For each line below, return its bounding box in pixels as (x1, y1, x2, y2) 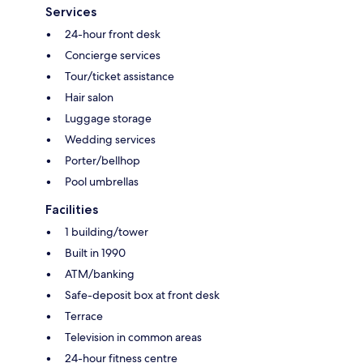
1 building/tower (65, 224, 148, 239)
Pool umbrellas (65, 173, 139, 189)
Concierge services (65, 47, 160, 62)
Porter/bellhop (65, 152, 140, 168)
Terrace (65, 308, 103, 323)
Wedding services (65, 131, 156, 147)
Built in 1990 (65, 245, 126, 260)
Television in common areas (65, 329, 202, 344)
